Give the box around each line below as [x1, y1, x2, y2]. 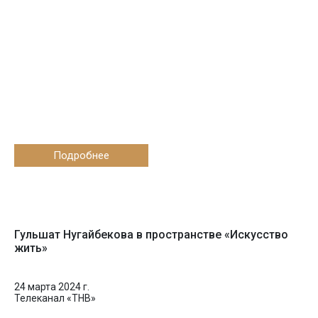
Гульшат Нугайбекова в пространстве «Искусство [14, 228, 288, 241]
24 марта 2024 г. [14, 281, 89, 292]
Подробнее [53, 149, 109, 162]
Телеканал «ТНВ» [14, 292, 96, 304]
